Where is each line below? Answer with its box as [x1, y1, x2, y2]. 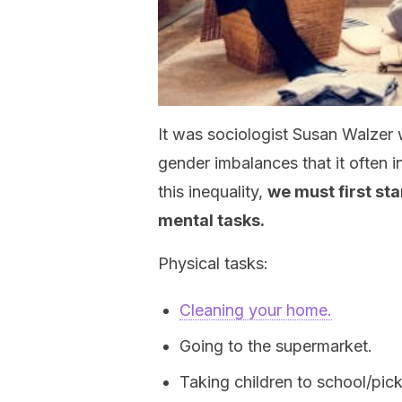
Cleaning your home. [179, 301, 332, 319]
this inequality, [158, 182, 267, 201]
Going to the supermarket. [179, 336, 372, 355]
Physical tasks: [158, 254, 268, 273]
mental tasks [158, 211, 260, 230]
